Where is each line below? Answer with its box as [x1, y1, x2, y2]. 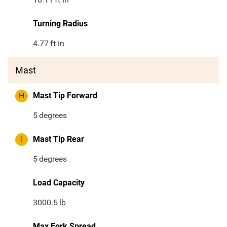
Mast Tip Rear [33, 134, 84, 144]
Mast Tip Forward [33, 91, 97, 101]
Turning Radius [33, 19, 88, 29]
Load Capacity [33, 178, 85, 188]
